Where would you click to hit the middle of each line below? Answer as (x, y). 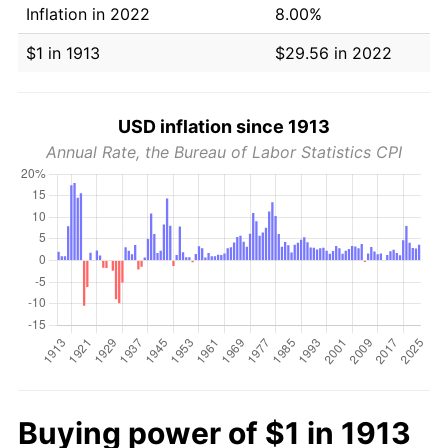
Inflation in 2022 (88, 13)
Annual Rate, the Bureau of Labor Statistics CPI (224, 151)
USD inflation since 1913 (224, 126)
